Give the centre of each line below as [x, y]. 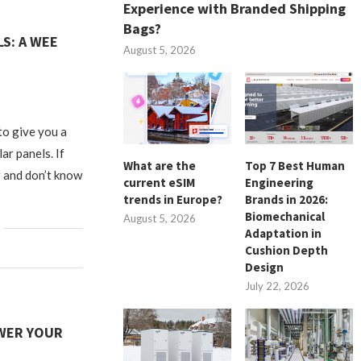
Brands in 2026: [287, 199]
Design [265, 267]
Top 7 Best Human [295, 165]
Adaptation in [284, 233]
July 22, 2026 [278, 286]
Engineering [280, 182]
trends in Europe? [173, 199]
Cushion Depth [287, 250]
